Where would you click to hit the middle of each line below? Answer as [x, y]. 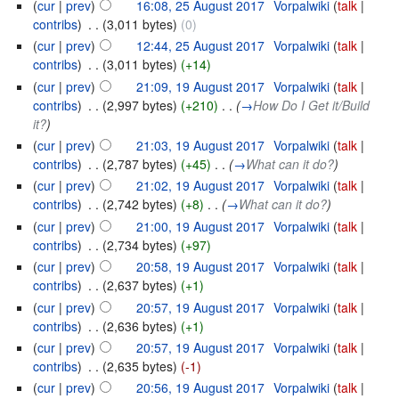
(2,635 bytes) [140, 366]
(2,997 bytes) [140, 105]
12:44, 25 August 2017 [201, 46]
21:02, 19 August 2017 [201, 186]
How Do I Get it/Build [312, 105]
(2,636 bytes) [140, 326]
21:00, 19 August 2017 [201, 226]
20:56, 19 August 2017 [201, 388]
